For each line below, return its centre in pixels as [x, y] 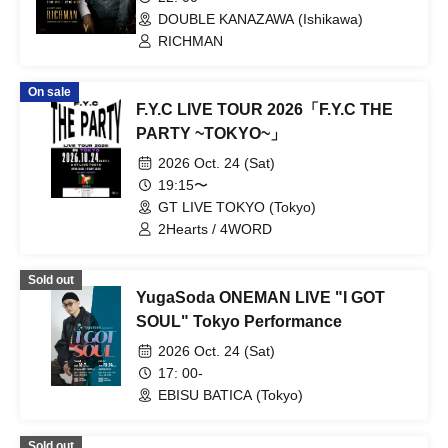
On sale [49, 92]
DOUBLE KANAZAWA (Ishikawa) [260, 19]
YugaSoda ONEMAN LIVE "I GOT [260, 297]
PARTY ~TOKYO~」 [211, 133]
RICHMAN [190, 41]
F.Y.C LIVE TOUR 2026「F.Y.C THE [264, 109]
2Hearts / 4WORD [215, 229]
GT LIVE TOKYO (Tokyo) [237, 207]
